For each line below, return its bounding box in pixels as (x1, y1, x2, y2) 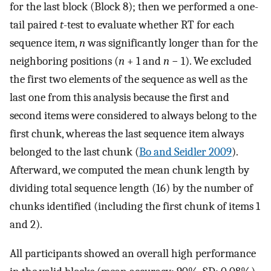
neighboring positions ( (10, 54, 119, 68)
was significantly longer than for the (85, 36, 258, 50)
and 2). (10, 217, 42, 231)
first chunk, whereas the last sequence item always (10, 126, 244, 140)
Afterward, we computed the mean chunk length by (10, 163, 249, 177)
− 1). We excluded (169, 54, 252, 68)
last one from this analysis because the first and (10, 90, 229, 104)
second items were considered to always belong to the (10, 108, 256, 122)
